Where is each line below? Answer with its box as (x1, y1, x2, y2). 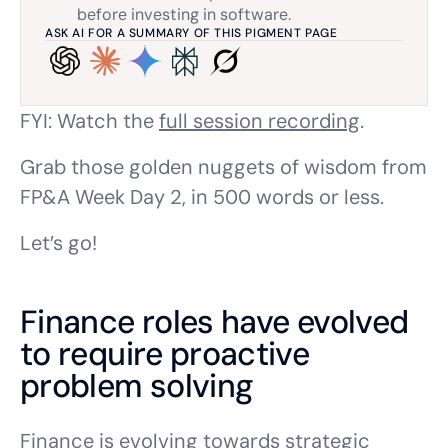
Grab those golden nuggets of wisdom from (20, 154, 427, 180)
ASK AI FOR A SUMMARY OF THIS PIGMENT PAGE (45, 25, 338, 41)
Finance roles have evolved (20, 301, 409, 343)
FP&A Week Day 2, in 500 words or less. (20, 184, 384, 210)
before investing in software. (77, 4, 291, 25)
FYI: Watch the (20, 108, 159, 134)
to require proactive (20, 333, 310, 375)
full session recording (159, 108, 360, 134)
